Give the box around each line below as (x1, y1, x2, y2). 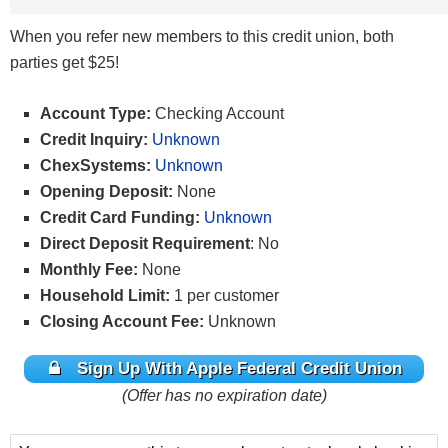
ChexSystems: (40, 156, 151, 174)
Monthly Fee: (40, 260, 142, 278)
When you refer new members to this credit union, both (10, 27, 394, 45)
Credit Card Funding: (40, 208, 200, 226)
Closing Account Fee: (40, 312, 208, 330)
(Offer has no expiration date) (121, 387, 327, 405)
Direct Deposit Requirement (40, 234, 250, 252)
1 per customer (170, 286, 279, 304)
